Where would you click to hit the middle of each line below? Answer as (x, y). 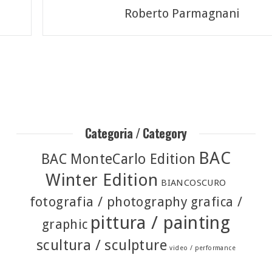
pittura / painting (160, 223)
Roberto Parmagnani (182, 13)
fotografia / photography (109, 202)
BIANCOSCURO (194, 182)
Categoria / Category (136, 133)
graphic (65, 224)
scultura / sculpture (101, 245)
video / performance (202, 248)
